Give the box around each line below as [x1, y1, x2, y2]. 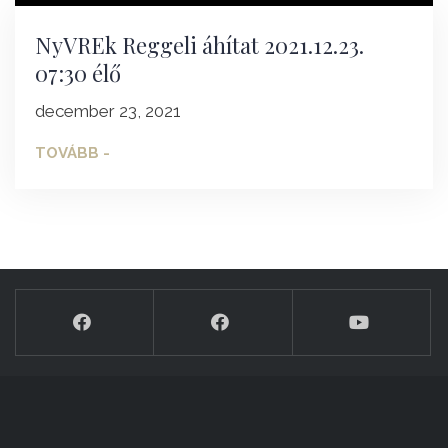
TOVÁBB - [35, 144, 110, 163]
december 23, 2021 [35, 101, 181, 122]
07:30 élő [35, 58, 121, 89]
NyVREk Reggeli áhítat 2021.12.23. [35, 30, 364, 61]
